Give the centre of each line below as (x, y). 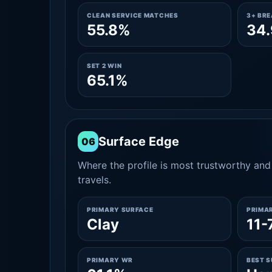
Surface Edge (139, 141)
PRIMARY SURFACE (120, 209)
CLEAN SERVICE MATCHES (133, 15)
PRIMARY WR (110, 260)
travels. (94, 180)
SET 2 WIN (104, 66)
